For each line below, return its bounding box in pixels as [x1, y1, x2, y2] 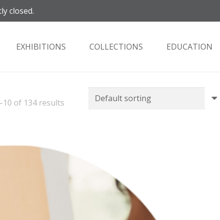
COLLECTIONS [89, 41, 143, 52]
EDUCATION [166, 41, 213, 52]
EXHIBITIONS [16, 41, 66, 52]
